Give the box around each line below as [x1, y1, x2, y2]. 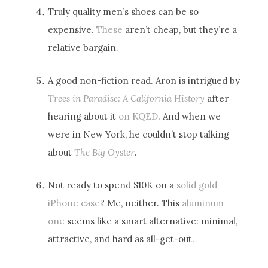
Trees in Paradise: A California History [48, 92, 205, 104]
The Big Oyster [74, 146, 135, 158]
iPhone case [48, 197, 100, 209]
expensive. [48, 23, 97, 35]
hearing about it [48, 110, 119, 122]
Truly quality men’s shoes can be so [48, 5, 199, 17]
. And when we [158, 110, 221, 122]
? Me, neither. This [100, 197, 182, 209]
